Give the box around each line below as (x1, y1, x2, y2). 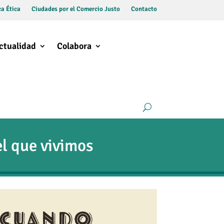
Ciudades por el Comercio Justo (31, 5, 120, 13)
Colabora (56, 40, 91, 52)
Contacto (130, 5, 157, 13)
